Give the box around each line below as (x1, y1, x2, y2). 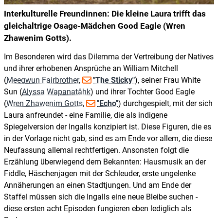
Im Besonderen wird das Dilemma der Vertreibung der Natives (4, 52, 214, 62)
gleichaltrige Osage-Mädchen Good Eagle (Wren (4, 21, 185, 31)
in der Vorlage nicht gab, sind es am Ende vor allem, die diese (4, 134, 212, 144)
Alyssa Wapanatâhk (22, 87, 91, 97)
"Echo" (97, 99, 118, 109)
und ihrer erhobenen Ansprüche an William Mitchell (4, 64, 178, 73)
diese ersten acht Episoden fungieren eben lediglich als (4, 204, 191, 214)
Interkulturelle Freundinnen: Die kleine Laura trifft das (4, 9, 206, 19)
